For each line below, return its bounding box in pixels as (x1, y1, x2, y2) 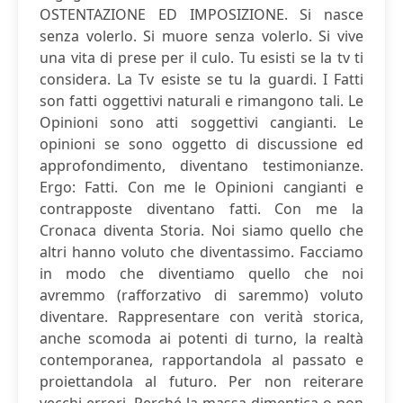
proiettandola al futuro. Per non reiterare (40, 372, 363, 391)
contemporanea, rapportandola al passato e (40, 350, 363, 370)
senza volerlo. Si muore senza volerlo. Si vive (40, 26, 363, 46)
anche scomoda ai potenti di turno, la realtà (40, 328, 363, 348)
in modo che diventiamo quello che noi (40, 264, 363, 283)
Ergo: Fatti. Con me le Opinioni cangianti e (40, 177, 363, 197)
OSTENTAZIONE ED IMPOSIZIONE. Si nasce (40, 4, 363, 24)
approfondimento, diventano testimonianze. (40, 156, 363, 175)
